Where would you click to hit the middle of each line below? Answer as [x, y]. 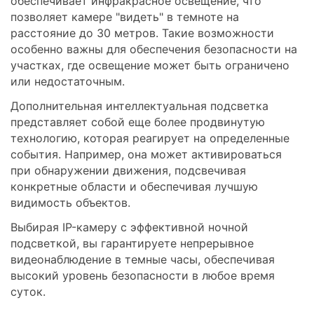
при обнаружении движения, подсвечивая [128, 170]
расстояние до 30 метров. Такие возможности [142, 33]
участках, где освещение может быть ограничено [150, 65]
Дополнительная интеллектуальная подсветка [139, 106]
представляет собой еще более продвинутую [138, 122]
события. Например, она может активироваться [146, 154]
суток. [28, 292]
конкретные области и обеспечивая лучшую [134, 186]
